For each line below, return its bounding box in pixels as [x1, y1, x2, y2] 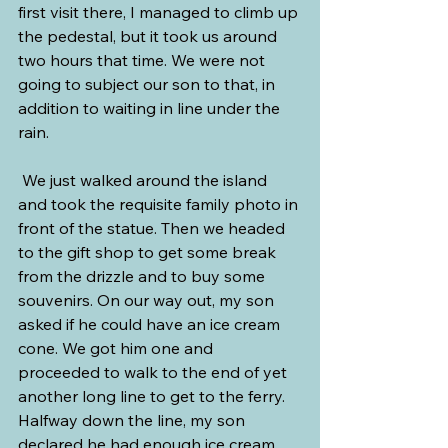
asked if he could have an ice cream [18, 314, 284, 335]
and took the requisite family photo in [18, 194, 302, 215]
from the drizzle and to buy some [18, 266, 269, 287]
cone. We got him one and [18, 338, 217, 359]
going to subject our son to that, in [18, 74, 279, 95]
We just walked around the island [18, 170, 271, 191]
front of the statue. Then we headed [18, 218, 289, 239]
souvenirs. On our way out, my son [18, 290, 278, 311]
